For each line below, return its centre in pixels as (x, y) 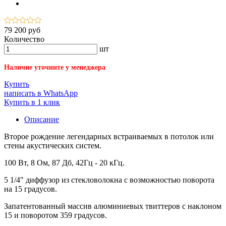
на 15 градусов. (31, 189)
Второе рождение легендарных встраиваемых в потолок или (109, 137)
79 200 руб (22, 30)
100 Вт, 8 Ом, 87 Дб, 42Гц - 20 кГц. (64, 163)
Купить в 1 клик (32, 102)
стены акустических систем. (53, 146)
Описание (42, 120)
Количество (24, 39)
